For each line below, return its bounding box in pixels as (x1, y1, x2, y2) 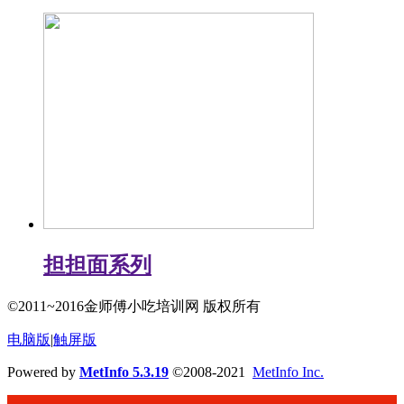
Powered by (7, 364, 79, 381)
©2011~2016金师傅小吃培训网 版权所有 (7, 298, 261, 315)
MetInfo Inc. (252, 364, 324, 381)
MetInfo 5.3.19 (79, 364, 169, 381)
